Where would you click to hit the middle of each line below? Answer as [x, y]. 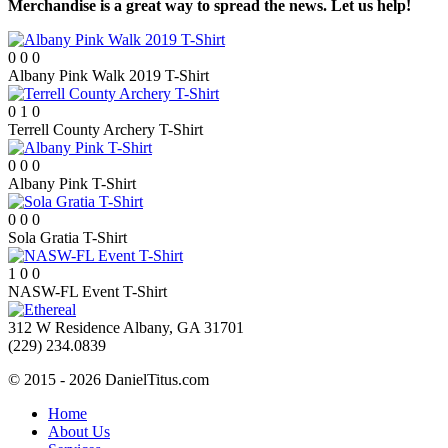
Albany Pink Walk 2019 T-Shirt [108, 76]
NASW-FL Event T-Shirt [87, 292]
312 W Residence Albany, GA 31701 [126, 328]
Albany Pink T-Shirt [72, 184]
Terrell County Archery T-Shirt [105, 130]
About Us [79, 432]
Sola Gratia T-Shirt [67, 238]
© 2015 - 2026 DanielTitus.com [108, 380]
